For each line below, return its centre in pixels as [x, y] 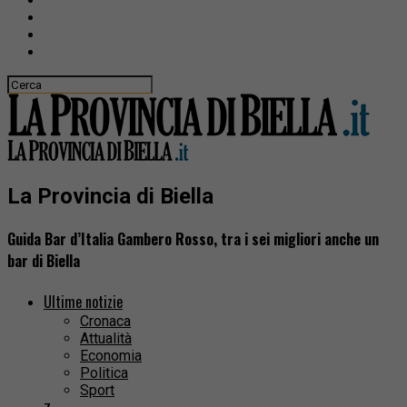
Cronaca [105, 322]
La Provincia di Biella [110, 196]
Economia [111, 356]
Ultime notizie [83, 302]
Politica [104, 373]
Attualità [106, 339]
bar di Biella [44, 261]
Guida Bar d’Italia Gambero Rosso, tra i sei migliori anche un [193, 239]
